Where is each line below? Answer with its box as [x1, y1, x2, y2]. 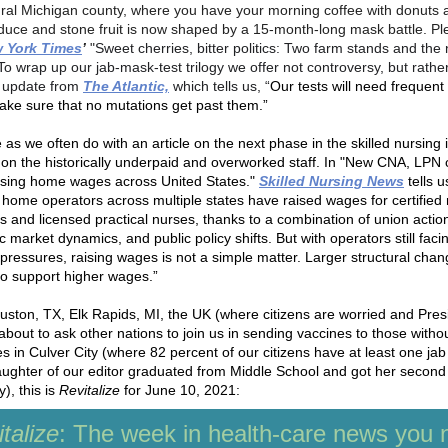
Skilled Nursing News [259, 173, 404, 189]
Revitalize [59, 382, 124, 398]
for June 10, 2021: [124, 382, 240, 398]
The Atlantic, [83, 78, 169, 94]
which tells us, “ [169, 78, 270, 94]
